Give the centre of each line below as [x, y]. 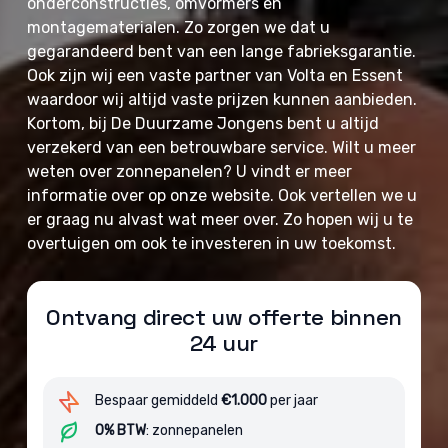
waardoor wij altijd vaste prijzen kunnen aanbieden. [222, 99]
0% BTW [121, 430]
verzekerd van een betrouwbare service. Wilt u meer [222, 147]
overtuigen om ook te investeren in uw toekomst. [212, 243]
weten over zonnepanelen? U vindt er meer [190, 171]
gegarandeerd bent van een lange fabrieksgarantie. [222, 51]
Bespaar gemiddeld [158, 400]
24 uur [224, 343]
